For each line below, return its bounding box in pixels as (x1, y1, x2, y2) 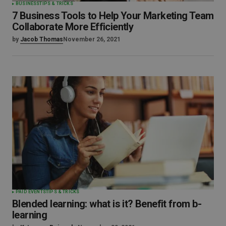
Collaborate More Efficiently (12, 21, 134, 33)
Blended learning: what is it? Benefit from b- (12, 197, 201, 210)
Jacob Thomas (20, 36, 63, 43)
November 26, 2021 (63, 36, 121, 43)
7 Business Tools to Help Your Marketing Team (12, 10, 214, 22)
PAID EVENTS (16, 189, 46, 194)
